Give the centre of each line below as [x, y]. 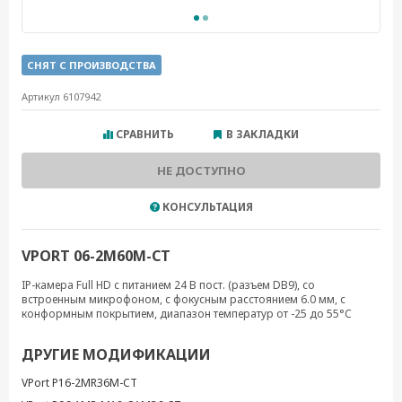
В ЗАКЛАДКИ [262, 134]
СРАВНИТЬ [145, 134]
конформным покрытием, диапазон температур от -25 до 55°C [187, 314]
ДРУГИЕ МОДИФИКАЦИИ [116, 354]
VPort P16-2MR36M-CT [79, 383]
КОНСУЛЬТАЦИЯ [207, 207]
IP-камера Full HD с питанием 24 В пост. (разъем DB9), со [168, 285]
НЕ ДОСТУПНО [201, 170]
